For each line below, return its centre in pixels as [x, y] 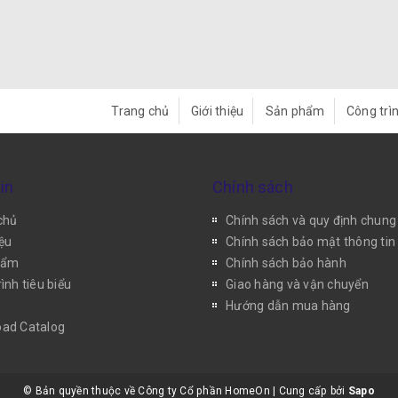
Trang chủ [140, 111]
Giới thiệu [217, 111]
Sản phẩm [295, 111]
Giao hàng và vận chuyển [297, 284]
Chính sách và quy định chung [311, 220]
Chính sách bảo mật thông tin [310, 242]
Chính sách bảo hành [286, 263]
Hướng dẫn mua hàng [288, 306]
